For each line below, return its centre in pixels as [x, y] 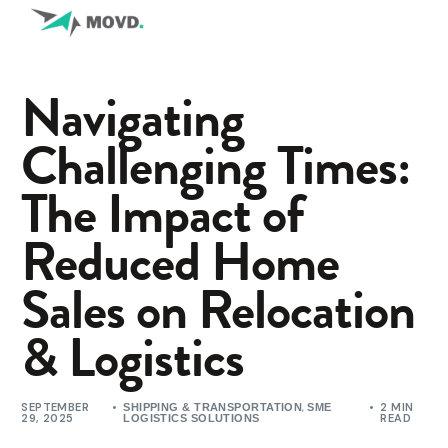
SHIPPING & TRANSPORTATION [213, 407]
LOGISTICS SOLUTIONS [191, 418]
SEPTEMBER [55, 407]
